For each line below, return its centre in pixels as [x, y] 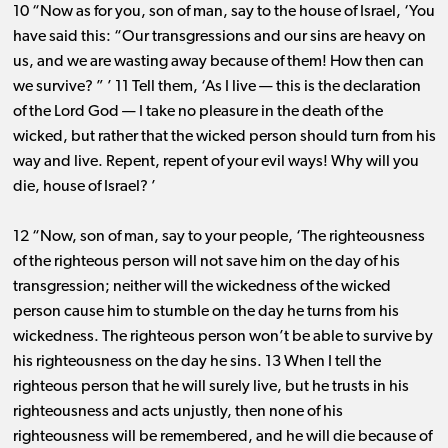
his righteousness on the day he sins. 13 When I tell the [196, 362]
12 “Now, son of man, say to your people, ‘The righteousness [218, 237]
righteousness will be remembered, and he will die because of [222, 437]
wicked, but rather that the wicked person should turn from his [224, 137]
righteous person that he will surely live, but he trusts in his [210, 387]
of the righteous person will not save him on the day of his [206, 262]
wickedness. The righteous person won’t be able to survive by [222, 337]
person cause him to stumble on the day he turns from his [205, 312]
